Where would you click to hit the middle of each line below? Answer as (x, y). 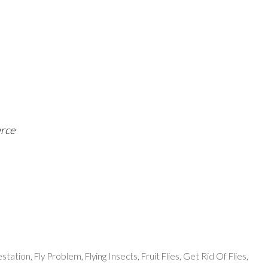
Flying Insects (112, 256)
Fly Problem (58, 256)
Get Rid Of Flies (215, 256)
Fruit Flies (161, 256)
